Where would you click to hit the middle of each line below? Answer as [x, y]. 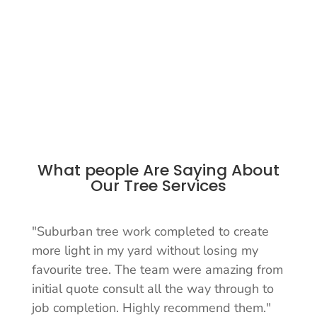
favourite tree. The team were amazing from [157, 269]
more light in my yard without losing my [145, 250]
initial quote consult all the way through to [152, 288]
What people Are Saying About [158, 170]
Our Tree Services [158, 185]
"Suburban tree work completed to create [150, 231]
